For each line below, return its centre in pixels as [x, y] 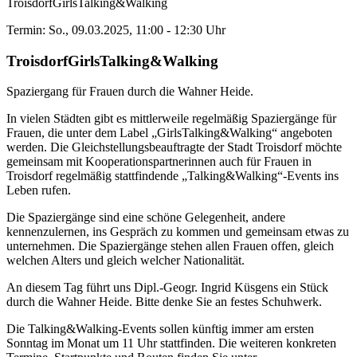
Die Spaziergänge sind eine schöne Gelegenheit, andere [146, 218]
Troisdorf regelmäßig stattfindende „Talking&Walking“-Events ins [173, 176]
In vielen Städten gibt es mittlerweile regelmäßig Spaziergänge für [171, 119]
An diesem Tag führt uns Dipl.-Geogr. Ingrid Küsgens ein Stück [167, 288]
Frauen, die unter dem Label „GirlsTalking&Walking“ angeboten [169, 133]
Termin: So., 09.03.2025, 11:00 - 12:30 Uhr [116, 30]
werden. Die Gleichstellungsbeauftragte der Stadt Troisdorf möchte [174, 147]
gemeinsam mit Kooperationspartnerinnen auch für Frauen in [159, 162]
